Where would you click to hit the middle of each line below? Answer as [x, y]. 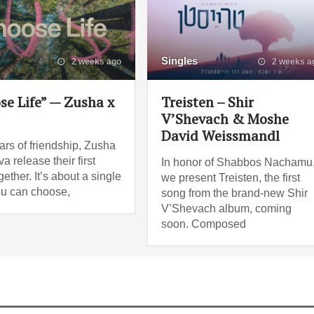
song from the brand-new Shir [235, 193]
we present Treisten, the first [231, 177]
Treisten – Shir [208, 102]
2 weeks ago [96, 61]
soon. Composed [204, 224]
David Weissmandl [221, 135]
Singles [180, 60]
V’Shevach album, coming [227, 208]
